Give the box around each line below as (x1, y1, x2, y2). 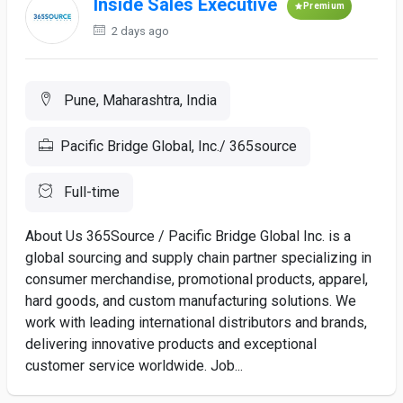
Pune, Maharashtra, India (60, 92, 217, 109)
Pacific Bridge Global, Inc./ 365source (60, 138, 297, 155)
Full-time (60, 184, 120, 201)
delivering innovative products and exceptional (25, 336, 317, 353)
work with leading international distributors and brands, (25, 314, 367, 331)
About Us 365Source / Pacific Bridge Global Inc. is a (25, 228, 351, 245)
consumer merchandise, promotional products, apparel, (25, 271, 368, 288)
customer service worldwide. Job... (25, 357, 243, 374)
